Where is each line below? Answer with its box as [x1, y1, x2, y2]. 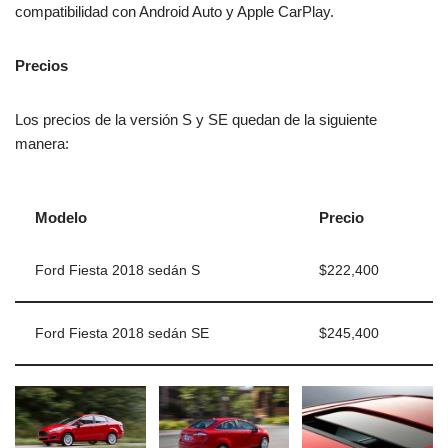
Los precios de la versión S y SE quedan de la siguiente [15, 111, 377, 129]
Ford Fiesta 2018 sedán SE [35, 326, 209, 342]
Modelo [35, 209, 87, 227]
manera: [15, 135, 69, 153]
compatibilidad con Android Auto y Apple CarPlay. [15, 3, 334, 21]
